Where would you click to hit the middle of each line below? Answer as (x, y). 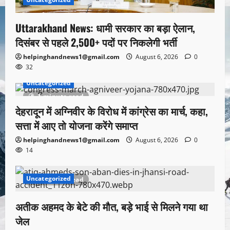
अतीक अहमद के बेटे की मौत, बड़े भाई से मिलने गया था (112, 207)
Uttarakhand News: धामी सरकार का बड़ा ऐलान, (105, 28)
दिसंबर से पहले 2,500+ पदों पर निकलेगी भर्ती (96, 42)
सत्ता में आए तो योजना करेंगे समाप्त (76, 126)
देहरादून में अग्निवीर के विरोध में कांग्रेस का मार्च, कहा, (112, 111)
